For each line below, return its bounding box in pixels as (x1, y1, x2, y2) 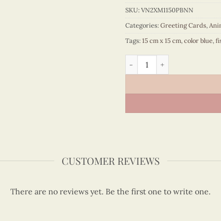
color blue (184, 37, 213, 45)
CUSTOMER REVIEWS (61, 153, 160, 167)
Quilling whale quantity (125, 55, 205, 64)
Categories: (125, 21, 160, 30)
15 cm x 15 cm (142, 37, 181, 45)
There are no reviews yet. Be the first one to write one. (10, 186, 211, 196)
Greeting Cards (160, 21, 206, 30)
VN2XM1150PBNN (141, 6, 193, 15)
